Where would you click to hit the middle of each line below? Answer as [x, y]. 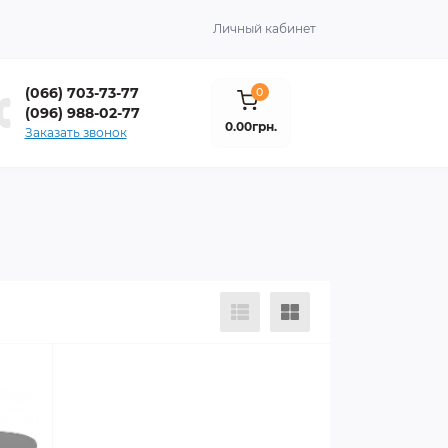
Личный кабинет [264, 28]
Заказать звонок [75, 132]
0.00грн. [251, 126]
